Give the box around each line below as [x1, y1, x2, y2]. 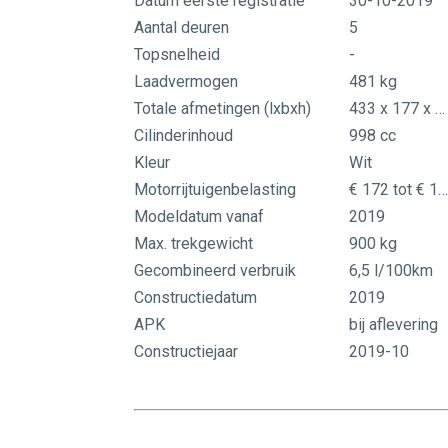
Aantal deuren [134, 18, 230, 38]
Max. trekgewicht [134, 234, 254, 254]
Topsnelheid [134, 45, 221, 65]
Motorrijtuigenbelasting [134, 180, 297, 200]
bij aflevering [349, 315, 439, 335]
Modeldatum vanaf [134, 207, 265, 227]
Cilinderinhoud [134, 126, 234, 146]
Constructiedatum [134, 288, 258, 308]
